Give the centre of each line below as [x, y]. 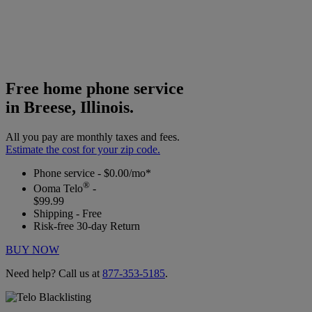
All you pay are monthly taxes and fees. [93, 136]
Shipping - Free [68, 214]
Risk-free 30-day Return [87, 226]
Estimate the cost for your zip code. [83, 149]
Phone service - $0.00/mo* [92, 173]
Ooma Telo [58, 189]
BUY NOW [32, 250]
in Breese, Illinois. [70, 107]
